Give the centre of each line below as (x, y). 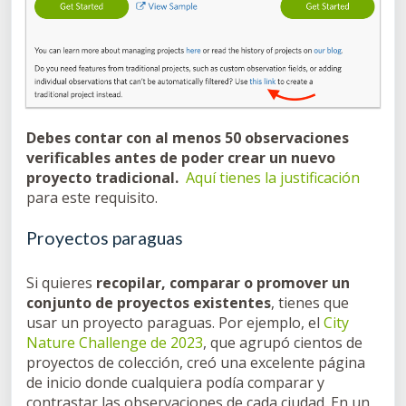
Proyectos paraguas (105, 238)
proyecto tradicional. (102, 178)
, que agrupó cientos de (283, 343)
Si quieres (61, 283)
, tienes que (310, 303)
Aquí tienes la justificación (271, 178)
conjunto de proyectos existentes (149, 303)
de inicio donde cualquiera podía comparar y (175, 383)
